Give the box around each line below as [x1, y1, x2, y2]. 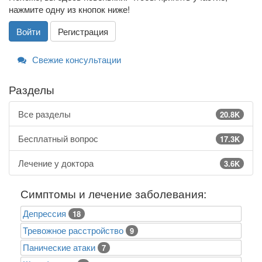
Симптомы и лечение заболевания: [20, 185, 206, 202]
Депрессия [23, 206, 66, 219]
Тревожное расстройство [23, 223, 123, 236]
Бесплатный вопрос [18, 132, 98, 145]
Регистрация [58, 25, 108, 38]
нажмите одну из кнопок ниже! [9, 2, 130, 15]
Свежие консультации [30, 53, 121, 66]
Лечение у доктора [18, 157, 94, 170]
